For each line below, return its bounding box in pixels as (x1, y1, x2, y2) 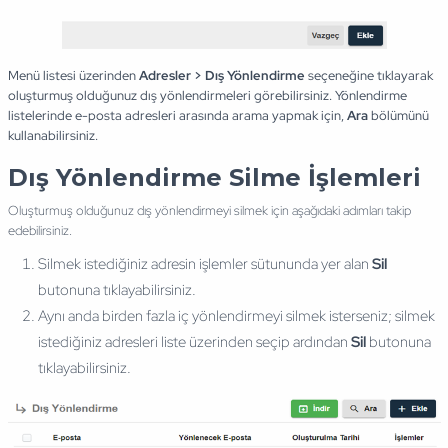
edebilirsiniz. (7, 222, 72, 240)
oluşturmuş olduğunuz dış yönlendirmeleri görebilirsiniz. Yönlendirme (7, 87, 407, 105)
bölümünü (370, 107, 429, 125)
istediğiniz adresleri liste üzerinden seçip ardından (37, 332, 351, 353)
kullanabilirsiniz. (7, 127, 98, 145)
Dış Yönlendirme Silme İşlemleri (7, 163, 421, 193)
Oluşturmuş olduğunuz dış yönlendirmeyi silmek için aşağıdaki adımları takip (7, 202, 411, 220)
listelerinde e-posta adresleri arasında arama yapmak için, (7, 107, 347, 125)
